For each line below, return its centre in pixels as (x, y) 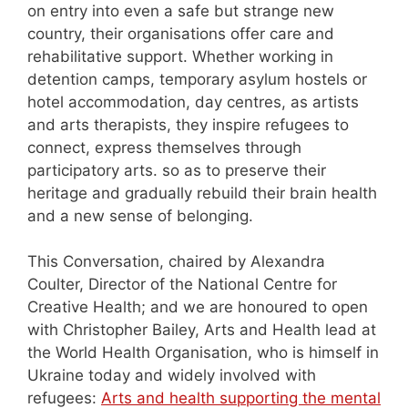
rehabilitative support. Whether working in (180, 56)
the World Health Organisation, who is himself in (203, 353)
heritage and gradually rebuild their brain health (202, 193)
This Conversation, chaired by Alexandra (176, 262)
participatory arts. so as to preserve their (177, 170)
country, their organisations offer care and (181, 33)
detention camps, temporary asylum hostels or (197, 79)
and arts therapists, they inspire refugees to (188, 124)
